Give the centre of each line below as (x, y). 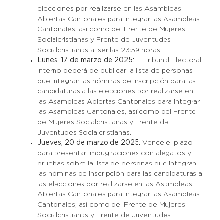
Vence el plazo (167, 143)
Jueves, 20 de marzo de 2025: (90, 143)
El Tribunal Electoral (168, 60)
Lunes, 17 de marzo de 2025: (86, 60)
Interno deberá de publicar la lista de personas (115, 71)
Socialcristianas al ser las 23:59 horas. (99, 50)
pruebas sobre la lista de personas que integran (117, 164)
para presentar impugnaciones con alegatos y (114, 153)
